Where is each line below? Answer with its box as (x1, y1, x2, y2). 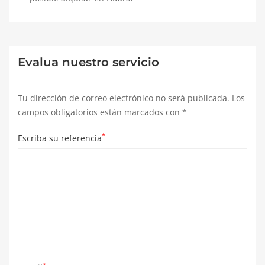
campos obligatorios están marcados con (18, 106, 182, 118)
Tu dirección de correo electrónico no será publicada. (18, 92, 230, 104)
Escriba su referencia (18, 132, 102, 144)
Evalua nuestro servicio (18, 55, 159, 69)
